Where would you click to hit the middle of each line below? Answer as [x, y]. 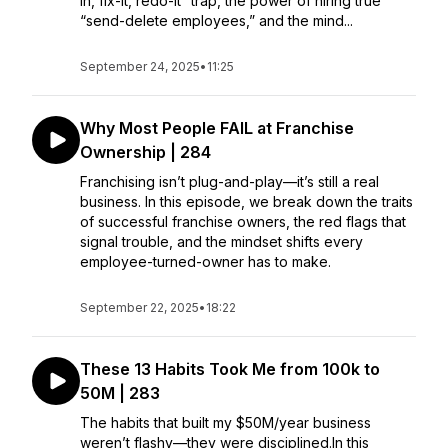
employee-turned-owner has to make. [207, 261]
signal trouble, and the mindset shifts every [221, 241]
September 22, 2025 [139, 307]
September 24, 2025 [140, 66]
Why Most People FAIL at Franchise [217, 128]
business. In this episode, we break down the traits [246, 201]
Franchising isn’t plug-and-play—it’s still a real [229, 181]
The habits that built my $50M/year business [225, 422]
